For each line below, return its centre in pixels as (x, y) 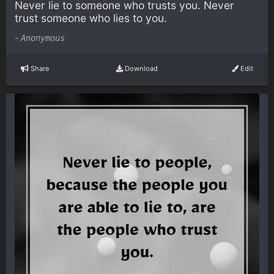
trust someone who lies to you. (91, 18)
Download (140, 69)
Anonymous (43, 38)
